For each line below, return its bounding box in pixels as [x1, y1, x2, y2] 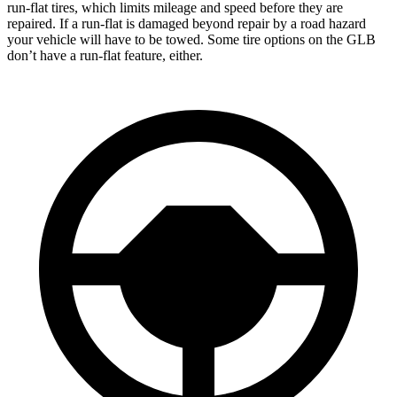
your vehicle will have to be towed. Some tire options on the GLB [7, 31, 376, 47]
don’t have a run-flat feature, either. [7, 47, 203, 63]
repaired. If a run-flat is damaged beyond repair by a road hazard [7, 15, 366, 31]
